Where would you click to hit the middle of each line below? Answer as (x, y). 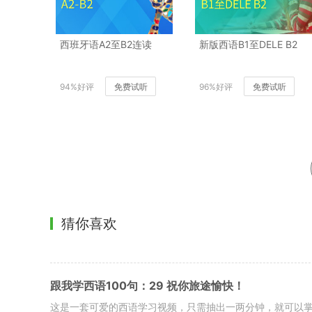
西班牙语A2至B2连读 (106, 44)
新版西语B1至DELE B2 (248, 44)
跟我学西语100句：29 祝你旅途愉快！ (147, 285)
